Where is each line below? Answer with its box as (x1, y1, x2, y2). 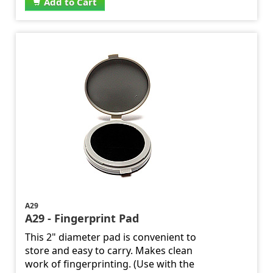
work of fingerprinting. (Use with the (25, 257, 195, 271)
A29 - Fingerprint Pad (25, 211, 140, 226)
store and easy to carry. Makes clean (25, 244, 193, 258)
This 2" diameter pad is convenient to (25, 230, 197, 244)
